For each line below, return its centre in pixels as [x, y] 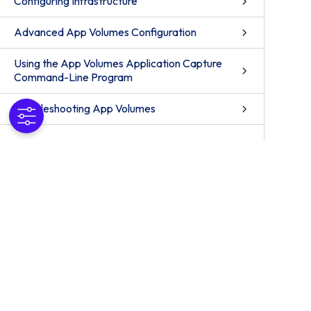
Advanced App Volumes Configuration [105, 32]
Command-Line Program [73, 77]
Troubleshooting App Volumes [85, 108]
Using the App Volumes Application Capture [118, 63]
